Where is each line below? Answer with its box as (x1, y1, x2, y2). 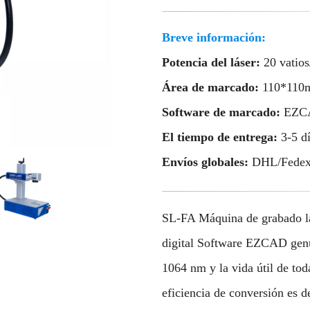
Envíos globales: (162, 155, 252, 170)
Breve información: (162, 30, 266, 45)
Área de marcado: (162, 80, 262, 95)
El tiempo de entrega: (162, 130, 281, 145)
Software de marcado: (162, 105, 284, 120)
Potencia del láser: (162, 55, 264, 70)
